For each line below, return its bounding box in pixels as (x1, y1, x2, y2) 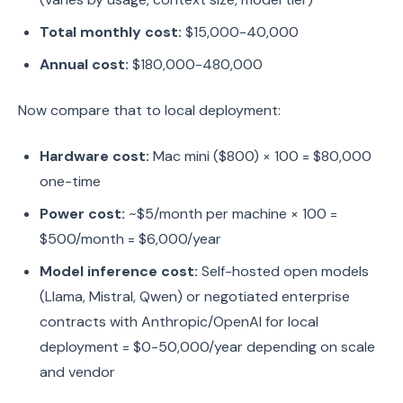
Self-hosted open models (198, 262, 369, 281)
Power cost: (40, 204, 125, 223)
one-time (40, 172, 101, 191)
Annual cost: (40, 55, 129, 74)
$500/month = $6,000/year (40, 229, 221, 248)
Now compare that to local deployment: (18, 101, 281, 120)
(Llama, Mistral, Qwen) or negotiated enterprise (40, 287, 350, 306)
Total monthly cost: (40, 22, 182, 41)
